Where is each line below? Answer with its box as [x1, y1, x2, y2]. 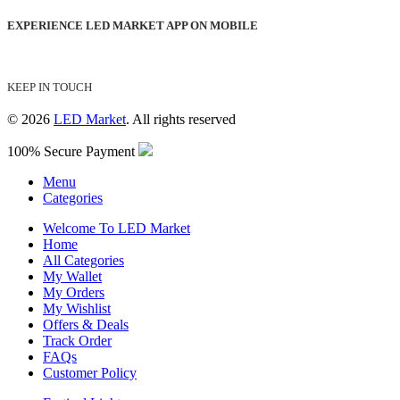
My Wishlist [43, 300, 111, 316]
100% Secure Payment [7, 143, 138, 159]
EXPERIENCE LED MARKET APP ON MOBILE [7, 18, 258, 32]
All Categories [43, 252, 124, 268]
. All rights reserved [126, 111, 236, 127]
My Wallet [43, 268, 102, 284]
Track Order [43, 332, 112, 348]
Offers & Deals [43, 316, 129, 332]
